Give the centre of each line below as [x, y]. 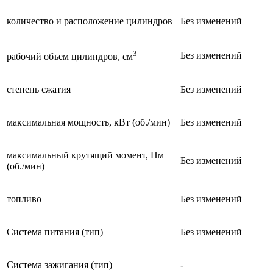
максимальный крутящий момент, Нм [85, 155]
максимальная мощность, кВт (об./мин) [88, 122]
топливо [24, 199]
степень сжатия [39, 89]
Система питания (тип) [55, 232]
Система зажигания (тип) [59, 264]
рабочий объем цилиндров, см [70, 57]
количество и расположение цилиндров [90, 21]
